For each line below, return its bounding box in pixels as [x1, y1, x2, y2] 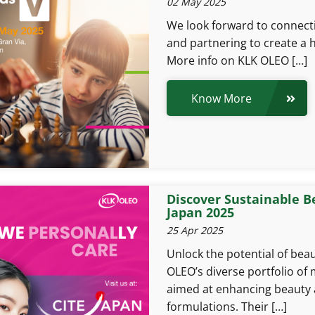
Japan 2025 [166, 204, 234, 221]
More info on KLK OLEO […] [166, 53, 307, 68]
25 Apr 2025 [166, 224, 223, 237]
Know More [191, 90, 252, 106]
